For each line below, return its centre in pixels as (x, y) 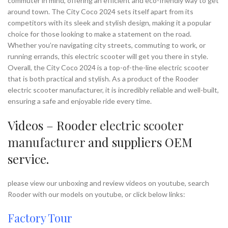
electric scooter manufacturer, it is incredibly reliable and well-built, (113, 90)
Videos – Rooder (54, 125)
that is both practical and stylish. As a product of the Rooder (103, 79)
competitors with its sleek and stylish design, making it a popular (109, 23)
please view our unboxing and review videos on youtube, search (108, 183)
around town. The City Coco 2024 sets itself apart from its (101, 11)
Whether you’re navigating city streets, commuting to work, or (107, 45)
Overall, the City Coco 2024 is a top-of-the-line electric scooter (108, 67)
